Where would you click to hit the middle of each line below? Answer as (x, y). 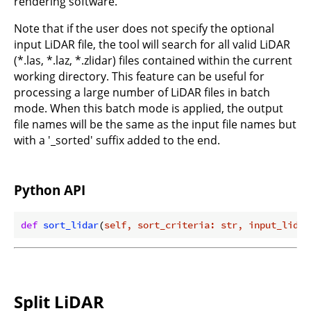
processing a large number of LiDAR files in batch (142, 93)
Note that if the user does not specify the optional (144, 29)
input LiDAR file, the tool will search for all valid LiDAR (152, 45)
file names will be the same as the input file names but (155, 125)
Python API (50, 190)
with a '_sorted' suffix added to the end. (117, 141)
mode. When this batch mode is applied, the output (149, 109)
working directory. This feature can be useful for (139, 77)
